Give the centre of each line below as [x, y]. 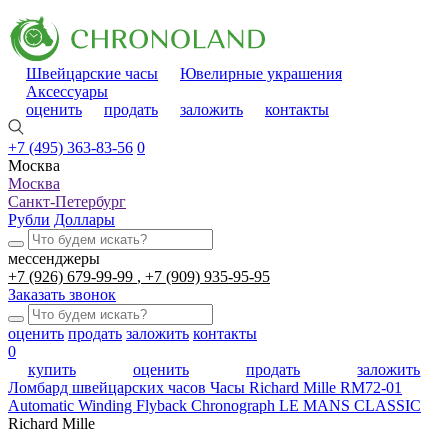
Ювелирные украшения [261, 73]
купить [51, 369]
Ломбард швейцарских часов [109, 387]
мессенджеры [54, 258]
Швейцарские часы [92, 73]
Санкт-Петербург [67, 201]
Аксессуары [67, 91]
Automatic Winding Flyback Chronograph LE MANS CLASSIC [214, 405]
